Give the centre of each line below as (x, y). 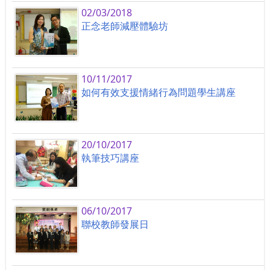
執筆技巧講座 (111, 158)
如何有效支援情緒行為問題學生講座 (159, 92)
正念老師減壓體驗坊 (125, 26)
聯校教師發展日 (115, 224)
